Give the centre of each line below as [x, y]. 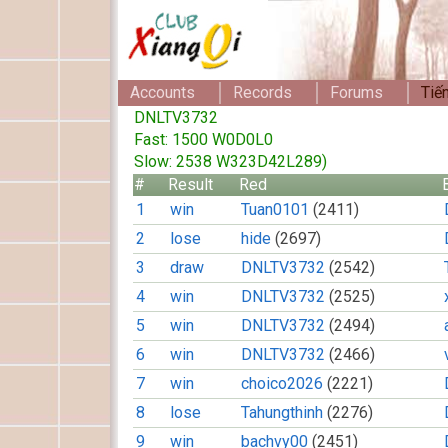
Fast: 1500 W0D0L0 [203, 139]
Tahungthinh [282, 412]
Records [262, 92]
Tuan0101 [275, 209]
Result [190, 184]
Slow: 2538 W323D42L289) [230, 161]
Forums [356, 92]
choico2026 [282, 383]
